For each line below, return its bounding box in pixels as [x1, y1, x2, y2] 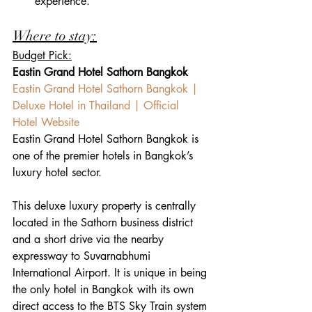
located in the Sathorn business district [13, 215, 196, 231]
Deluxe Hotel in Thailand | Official [13, 98, 182, 114]
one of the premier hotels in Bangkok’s [13, 148, 196, 164]
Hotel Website [13, 115, 83, 130]
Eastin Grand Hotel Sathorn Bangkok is [13, 132, 202, 147]
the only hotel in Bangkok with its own [13, 282, 197, 297]
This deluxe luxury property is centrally [13, 198, 199, 214]
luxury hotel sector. [13, 165, 102, 180]
